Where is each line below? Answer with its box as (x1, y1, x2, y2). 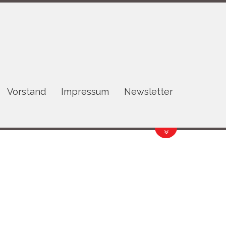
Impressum (61, 86, 109, 97)
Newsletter (124, 86, 174, 97)
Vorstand (7, 86, 46, 97)
